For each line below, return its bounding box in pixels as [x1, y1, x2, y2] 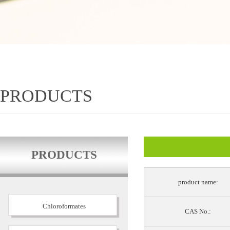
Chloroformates [42, 202, 86, 210]
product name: [178, 178, 218, 186]
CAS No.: [185, 207, 211, 215]
